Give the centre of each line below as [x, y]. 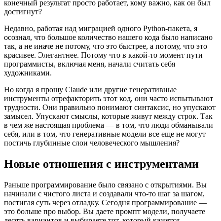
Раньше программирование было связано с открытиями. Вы [105, 185]
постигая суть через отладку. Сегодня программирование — [105, 203]
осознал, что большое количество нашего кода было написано [108, 37]
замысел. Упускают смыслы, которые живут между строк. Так [108, 116]
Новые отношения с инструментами [101, 164]
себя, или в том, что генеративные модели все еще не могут [105, 134]
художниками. [29, 73]
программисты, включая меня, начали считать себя [90, 64]
